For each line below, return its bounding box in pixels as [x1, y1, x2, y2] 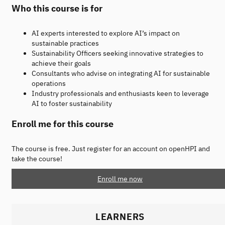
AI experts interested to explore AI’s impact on [32, 28, 180, 38]
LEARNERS [95, 210, 145, 222]
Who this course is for [12, 2, 102, 14]
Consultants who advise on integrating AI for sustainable [32, 68, 210, 78]
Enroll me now [97, 174, 143, 183]
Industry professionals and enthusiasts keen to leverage [32, 88, 209, 98]
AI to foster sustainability [32, 98, 112, 108]
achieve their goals [32, 58, 91, 68]
